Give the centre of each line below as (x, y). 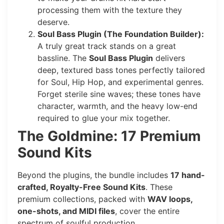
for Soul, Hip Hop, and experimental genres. (120, 82)
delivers (169, 58)
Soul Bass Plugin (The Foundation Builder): (121, 34)
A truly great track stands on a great (107, 46)
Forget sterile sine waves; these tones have (119, 94)
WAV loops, (170, 199)
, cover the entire (147, 211)
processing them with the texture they (110, 10)
